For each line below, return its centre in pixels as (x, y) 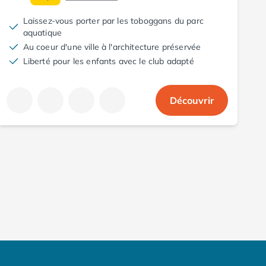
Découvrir (191, 100)
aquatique (42, 32)
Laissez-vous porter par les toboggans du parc (113, 20)
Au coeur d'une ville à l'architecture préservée (112, 47)
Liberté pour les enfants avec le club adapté (108, 61)
